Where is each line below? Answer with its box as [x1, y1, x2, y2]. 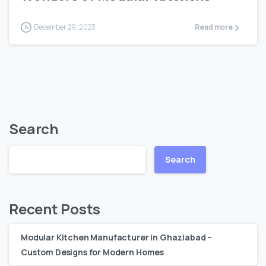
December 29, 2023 [34, 21, 96, 32]
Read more [195, 21, 233, 32]
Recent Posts [9, 198, 101, 218]
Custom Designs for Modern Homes [21, 246, 164, 258]
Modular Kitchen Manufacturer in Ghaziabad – [21, 231, 213, 243]
